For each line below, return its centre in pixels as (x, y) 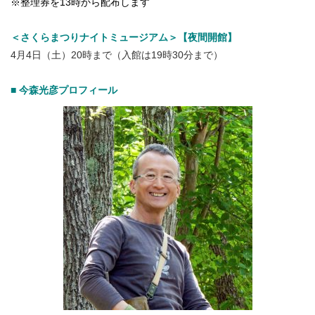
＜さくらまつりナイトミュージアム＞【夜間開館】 (124, 37)
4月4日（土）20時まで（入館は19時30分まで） (117, 54)
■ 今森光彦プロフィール (64, 90)
